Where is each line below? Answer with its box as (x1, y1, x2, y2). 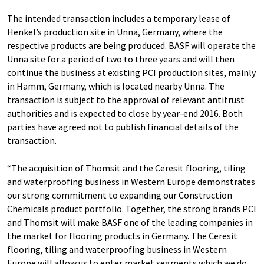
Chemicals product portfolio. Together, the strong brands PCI (7, 203, 256, 214)
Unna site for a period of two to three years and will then (7, 53, 235, 65)
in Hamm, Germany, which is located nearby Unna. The (7, 80, 225, 92)
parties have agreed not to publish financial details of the (7, 121, 239, 133)
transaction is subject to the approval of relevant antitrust (7, 94, 245, 105)
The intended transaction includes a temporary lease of (7, 12, 230, 24)
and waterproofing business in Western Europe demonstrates (7, 176, 255, 187)
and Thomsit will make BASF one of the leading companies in (7, 216, 253, 228)
